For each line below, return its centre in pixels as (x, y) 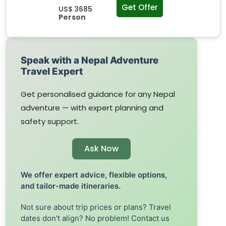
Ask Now (102, 149)
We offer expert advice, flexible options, (94, 175)
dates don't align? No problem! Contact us (95, 218)
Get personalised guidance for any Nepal (98, 94)
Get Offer (140, 7)
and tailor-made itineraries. (71, 186)
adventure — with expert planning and (92, 108)
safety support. (50, 122)
